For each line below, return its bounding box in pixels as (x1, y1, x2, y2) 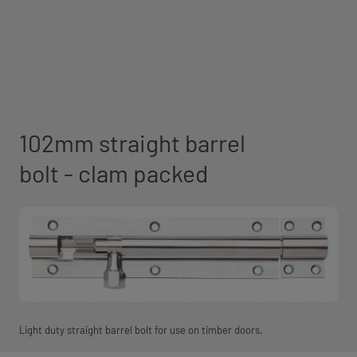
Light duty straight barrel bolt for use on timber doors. (19, 324, 263, 337)
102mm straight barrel (19, 128, 245, 157)
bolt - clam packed (19, 159, 208, 187)
